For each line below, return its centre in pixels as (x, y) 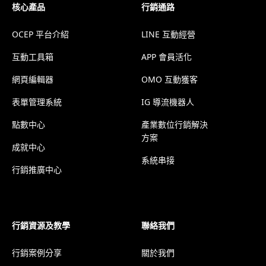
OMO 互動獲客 (170, 80)
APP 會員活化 (167, 57)
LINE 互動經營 (168, 34)
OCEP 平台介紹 (40, 34)
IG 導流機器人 (168, 102)
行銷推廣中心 (37, 170)
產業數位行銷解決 (175, 125)
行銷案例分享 (37, 253)
